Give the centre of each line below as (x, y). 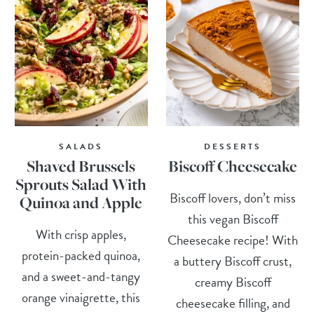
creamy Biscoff (233, 282)
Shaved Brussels (81, 166)
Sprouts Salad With (81, 185)
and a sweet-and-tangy (81, 277)
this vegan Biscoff (233, 219)
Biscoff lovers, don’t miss (233, 198)
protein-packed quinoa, (81, 256)
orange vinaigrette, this (81, 298)
